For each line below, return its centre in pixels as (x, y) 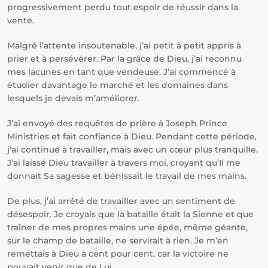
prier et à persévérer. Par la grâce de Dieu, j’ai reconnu (124, 59)
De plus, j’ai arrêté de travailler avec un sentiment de (121, 201)
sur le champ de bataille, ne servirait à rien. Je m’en (118, 240)
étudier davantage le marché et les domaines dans (118, 85)
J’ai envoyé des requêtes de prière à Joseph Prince (117, 123)
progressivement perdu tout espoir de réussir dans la (123, 7)
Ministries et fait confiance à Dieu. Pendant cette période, (132, 136)
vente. (21, 20)
